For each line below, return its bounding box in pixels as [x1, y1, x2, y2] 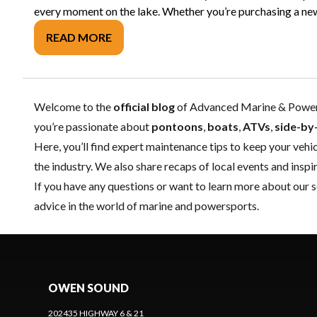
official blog [113, 100, 175, 113]
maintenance [146, 139, 207, 153]
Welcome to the [34, 100, 113, 113]
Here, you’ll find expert [34, 139, 146, 153]
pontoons [151, 120, 203, 133]
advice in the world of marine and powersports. [34, 199, 259, 212]
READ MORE [46, 30, 112, 44]
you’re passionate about [34, 120, 151, 133]
